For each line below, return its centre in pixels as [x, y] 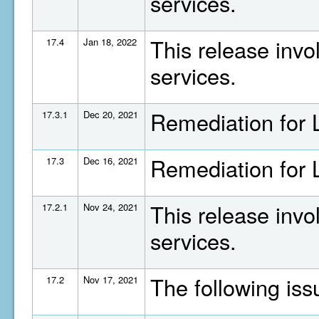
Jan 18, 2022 [110, 42]
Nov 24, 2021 [111, 207]
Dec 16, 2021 [111, 161]
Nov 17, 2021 [111, 279]
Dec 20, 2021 [111, 114]
